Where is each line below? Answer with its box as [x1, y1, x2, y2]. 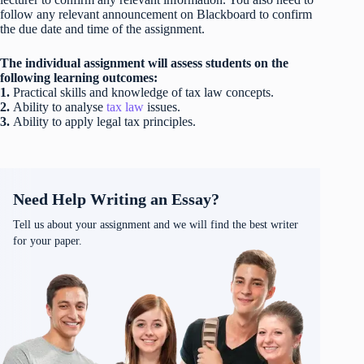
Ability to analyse [13, 99, 106, 114]
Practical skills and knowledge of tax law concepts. [13, 84, 274, 99]
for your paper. [13, 234, 82, 247]
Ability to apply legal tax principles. [10, 114, 196, 128]
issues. [147, 99, 180, 114]
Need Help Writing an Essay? [13, 189, 219, 208]
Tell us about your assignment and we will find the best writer [13, 218, 298, 231]
